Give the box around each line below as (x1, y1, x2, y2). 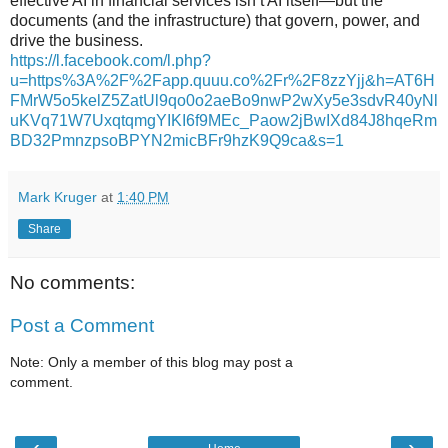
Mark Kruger (18, 188, 97, 205)
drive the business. (10, 31, 143, 49)
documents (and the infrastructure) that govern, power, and (10, 11, 420, 29)
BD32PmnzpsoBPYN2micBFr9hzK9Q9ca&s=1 (10, 131, 344, 149)
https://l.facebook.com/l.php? (10, 51, 211, 69)
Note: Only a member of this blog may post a (10, 353, 293, 370)
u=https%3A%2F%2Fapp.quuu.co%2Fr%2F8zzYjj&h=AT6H (10, 71, 435, 89)
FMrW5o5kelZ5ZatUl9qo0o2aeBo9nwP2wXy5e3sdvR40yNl (10, 91, 438, 109)
